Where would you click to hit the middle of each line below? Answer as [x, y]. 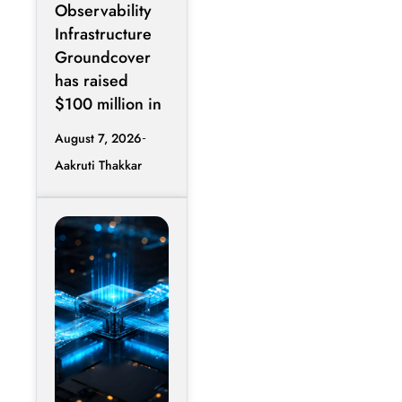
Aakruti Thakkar [98, 166]
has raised [92, 81]
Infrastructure [103, 35]
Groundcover [103, 58]
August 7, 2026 [98, 139]
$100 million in [108, 105]
